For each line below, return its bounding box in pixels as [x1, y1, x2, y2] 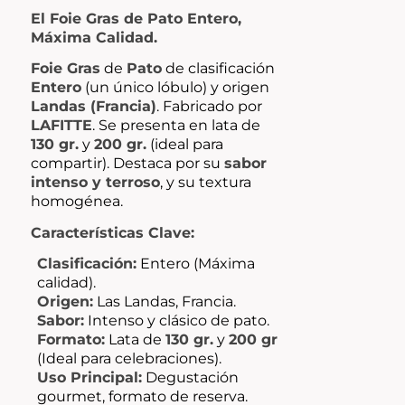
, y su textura [159, 174, 251, 192]
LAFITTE [30, 117, 92, 135]
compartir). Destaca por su [30, 155, 224, 173]
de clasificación [161, 60, 275, 78]
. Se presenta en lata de [91, 117, 260, 135]
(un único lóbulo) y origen [80, 79, 269, 97]
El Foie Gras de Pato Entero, [30, 9, 241, 27]
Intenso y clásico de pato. [83, 312, 269, 330]
